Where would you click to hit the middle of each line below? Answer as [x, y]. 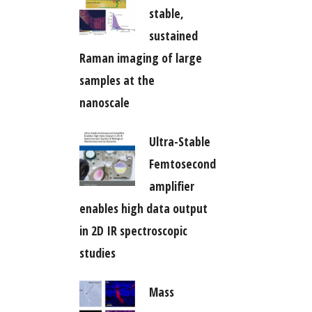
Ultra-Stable [179, 141]
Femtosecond [182, 163]
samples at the [117, 80]
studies [97, 252]
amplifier [171, 186]
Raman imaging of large [140, 57]
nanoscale [104, 102]
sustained [173, 35]
